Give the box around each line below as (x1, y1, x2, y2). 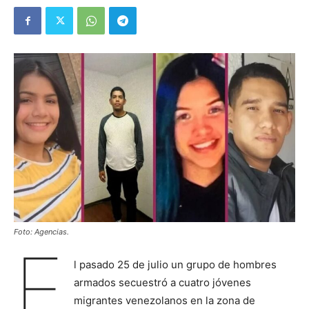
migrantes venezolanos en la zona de (73, 294, 255, 308)
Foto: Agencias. (14, 227, 69, 237)
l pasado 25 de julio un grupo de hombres (73, 258, 277, 272)
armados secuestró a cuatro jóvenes (73, 276, 251, 290)
